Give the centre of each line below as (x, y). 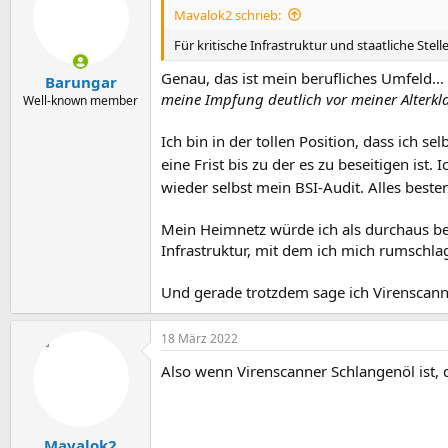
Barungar (80, 82)
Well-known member (80, 100)
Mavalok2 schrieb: (227, 14)
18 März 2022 (199, 338)
